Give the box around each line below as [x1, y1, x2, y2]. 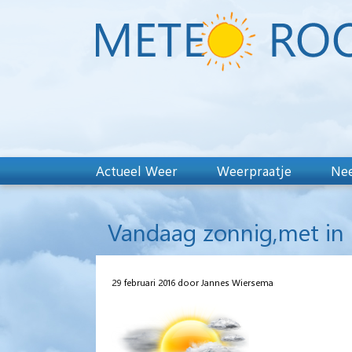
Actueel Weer [96, 162, 178, 179]
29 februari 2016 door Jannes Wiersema [112, 275, 273, 288]
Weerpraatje [217, 162, 291, 179]
